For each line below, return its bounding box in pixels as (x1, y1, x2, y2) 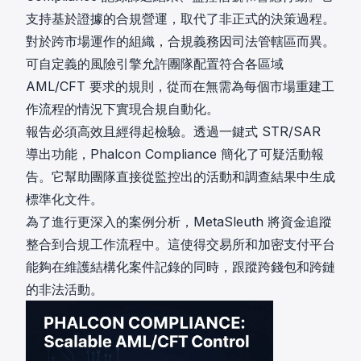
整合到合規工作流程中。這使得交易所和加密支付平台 (26, 236, 335, 253)
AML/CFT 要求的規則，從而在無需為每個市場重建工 (26, 78, 334, 95)
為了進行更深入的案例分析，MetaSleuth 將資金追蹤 (26, 214, 332, 230)
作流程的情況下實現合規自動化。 (26, 101, 219, 118)
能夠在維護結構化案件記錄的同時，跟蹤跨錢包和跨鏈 (26, 259, 335, 276)
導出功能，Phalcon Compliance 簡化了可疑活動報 (26, 146, 324, 163)
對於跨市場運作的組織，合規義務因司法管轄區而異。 (26, 33, 335, 50)
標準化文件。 (26, 191, 103, 208)
